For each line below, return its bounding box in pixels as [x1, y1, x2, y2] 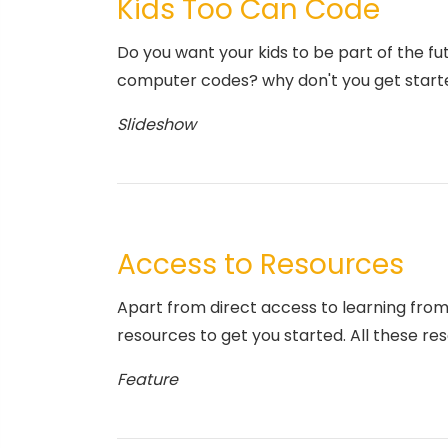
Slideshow [117, 113, 196, 137]
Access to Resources [117, 245, 404, 285]
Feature [117, 368, 178, 392]
